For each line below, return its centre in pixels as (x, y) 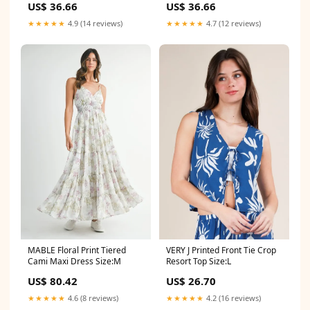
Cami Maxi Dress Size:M (74, 261)
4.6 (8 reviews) (92, 298)
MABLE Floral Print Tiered (77, 250)
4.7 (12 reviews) (232, 23)
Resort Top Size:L (199, 261)
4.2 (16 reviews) (232, 298)
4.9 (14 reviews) (94, 23)
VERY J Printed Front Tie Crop (221, 250)
